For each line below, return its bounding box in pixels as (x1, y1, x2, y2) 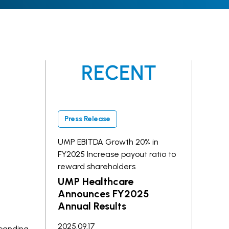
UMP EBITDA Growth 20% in (58, 137, 159, 147)
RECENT (81, 60, 156, 85)
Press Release (64, 114, 111, 123)
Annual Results (58, 200, 127, 212)
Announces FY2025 (58, 188, 150, 200)
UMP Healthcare (58, 175, 134, 188)
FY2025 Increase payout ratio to (58, 149, 176, 159)
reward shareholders (58, 162, 136, 171)
